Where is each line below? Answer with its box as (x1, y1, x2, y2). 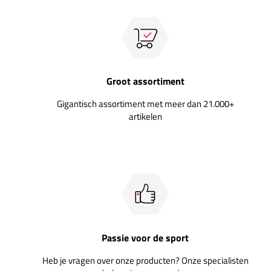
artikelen (128, 109, 162, 123)
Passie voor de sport (102, 230, 189, 245)
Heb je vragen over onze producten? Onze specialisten (42, 253, 249, 267)
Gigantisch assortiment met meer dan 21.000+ (56, 96, 234, 111)
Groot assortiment (106, 73, 184, 88)
